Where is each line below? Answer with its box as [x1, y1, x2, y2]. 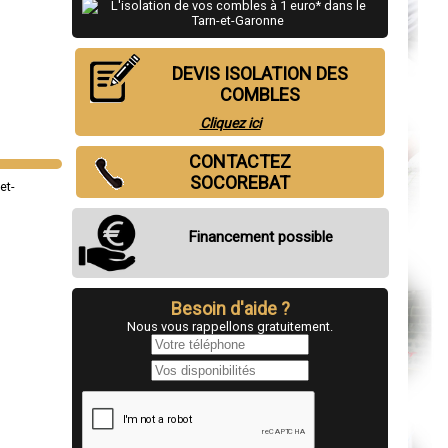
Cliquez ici [199, 115, 261, 131]
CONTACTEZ [189, 151, 291, 172]
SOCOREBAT [190, 172, 290, 193]
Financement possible [187, 228, 333, 246]
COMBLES [220, 84, 300, 105]
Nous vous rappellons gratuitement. [127, 319, 333, 334]
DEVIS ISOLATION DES [172, 63, 348, 84]
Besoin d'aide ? [170, 298, 290, 319]
